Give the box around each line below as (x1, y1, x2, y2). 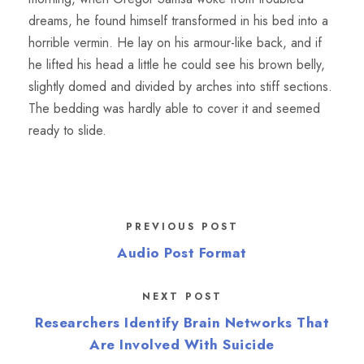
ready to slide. (28, 120, 106, 140)
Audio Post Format (117, 242, 247, 262)
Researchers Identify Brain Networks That (35, 312, 329, 332)
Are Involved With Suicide (89, 334, 275, 354)
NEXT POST (141, 288, 223, 304)
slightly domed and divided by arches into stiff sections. (28, 76, 332, 96)
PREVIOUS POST (125, 219, 239, 234)
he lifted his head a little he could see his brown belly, (28, 54, 325, 74)
